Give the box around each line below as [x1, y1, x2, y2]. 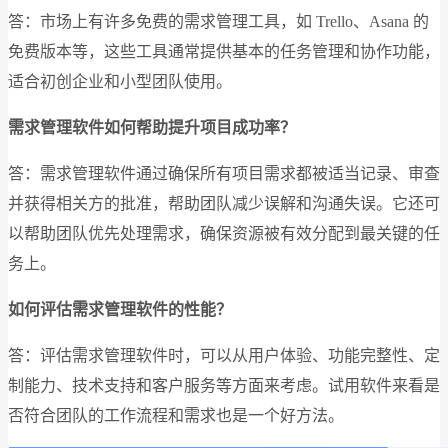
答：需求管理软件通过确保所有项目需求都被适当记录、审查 [8, 164, 440, 182]
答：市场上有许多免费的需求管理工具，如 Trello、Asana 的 [8, 12, 429, 30]
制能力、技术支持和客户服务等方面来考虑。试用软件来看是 [8, 376, 440, 394]
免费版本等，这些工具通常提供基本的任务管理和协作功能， [8, 42, 440, 60]
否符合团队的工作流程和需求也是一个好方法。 [8, 406, 344, 424]
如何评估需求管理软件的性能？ [8, 300, 232, 318]
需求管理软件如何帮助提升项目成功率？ [8, 118, 296, 136]
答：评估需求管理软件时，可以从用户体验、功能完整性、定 [8, 346, 440, 364]
